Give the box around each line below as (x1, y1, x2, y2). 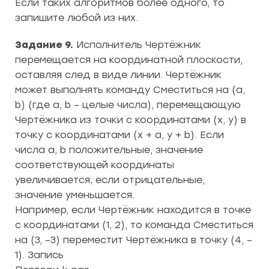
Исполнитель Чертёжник (73, 39, 201, 50)
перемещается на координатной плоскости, (15, 54, 243, 65)
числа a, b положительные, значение (15, 144, 203, 156)
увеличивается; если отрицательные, (15, 174, 205, 186)
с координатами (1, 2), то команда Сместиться (15, 219, 253, 231)
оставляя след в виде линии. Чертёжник (15, 69, 222, 80)
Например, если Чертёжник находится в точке (15, 204, 251, 216)
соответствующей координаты (15, 159, 174, 171)
